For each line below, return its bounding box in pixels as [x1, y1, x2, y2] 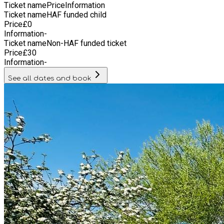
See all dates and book [8, 74, 91, 82]
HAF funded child [46, 9, 106, 19]
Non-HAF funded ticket [46, 38, 126, 48]
